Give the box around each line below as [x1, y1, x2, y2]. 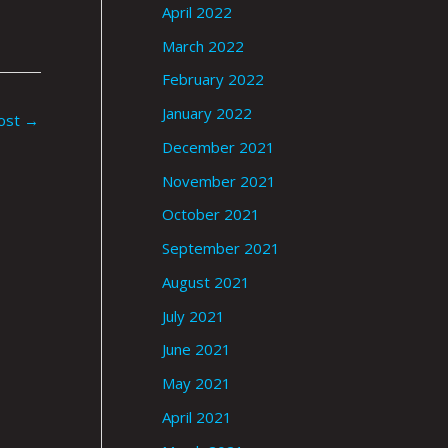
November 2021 [162, 170, 276, 191]
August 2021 [162, 271, 250, 292]
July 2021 [162, 305, 225, 326]
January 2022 [162, 103, 252, 124]
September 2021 [162, 238, 280, 259]
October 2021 [162, 204, 260, 225]
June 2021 [162, 339, 231, 360]
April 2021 [162, 406, 232, 427]
